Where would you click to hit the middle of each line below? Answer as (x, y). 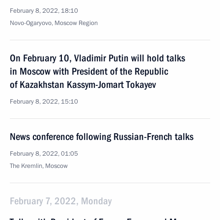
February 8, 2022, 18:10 (44, 11)
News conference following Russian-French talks (102, 137)
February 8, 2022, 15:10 (44, 102)
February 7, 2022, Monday (61, 201)
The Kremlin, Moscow (39, 166)
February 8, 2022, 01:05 (44, 154)
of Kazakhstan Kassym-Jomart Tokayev (83, 84)
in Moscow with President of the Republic (89, 71)
